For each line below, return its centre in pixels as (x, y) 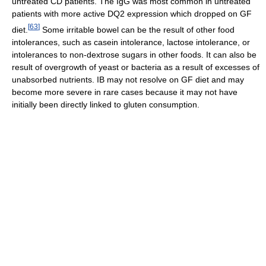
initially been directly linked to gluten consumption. (106, 105)
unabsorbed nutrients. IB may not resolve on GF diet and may (128, 80)
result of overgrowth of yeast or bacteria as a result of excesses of (136, 67)
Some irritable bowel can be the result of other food (137, 30)
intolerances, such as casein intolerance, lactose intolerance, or (131, 42)
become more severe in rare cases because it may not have (125, 92)
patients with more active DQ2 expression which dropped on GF (132, 14)
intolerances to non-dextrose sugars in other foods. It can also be (134, 55)
